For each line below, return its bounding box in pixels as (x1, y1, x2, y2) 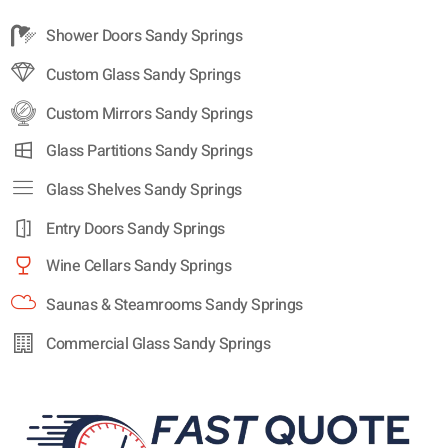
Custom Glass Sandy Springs (46, 63, 241, 88)
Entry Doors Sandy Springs (46, 217, 225, 242)
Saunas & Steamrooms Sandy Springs (46, 293, 303, 318)
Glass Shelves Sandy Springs (46, 178, 242, 203)
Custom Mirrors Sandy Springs (46, 102, 253, 127)
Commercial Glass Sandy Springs (46, 332, 271, 357)
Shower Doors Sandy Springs (46, 24, 243, 49)
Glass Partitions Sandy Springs (46, 139, 253, 164)
